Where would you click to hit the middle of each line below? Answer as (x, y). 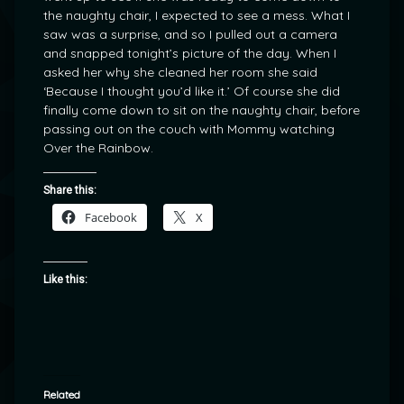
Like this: (65, 280)
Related (62, 395)
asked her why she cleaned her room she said (180, 72)
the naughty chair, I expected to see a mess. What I (197, 15)
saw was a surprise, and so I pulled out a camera (190, 34)
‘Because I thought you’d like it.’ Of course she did (192, 91)
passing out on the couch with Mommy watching (189, 129)
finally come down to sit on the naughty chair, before (202, 110)
